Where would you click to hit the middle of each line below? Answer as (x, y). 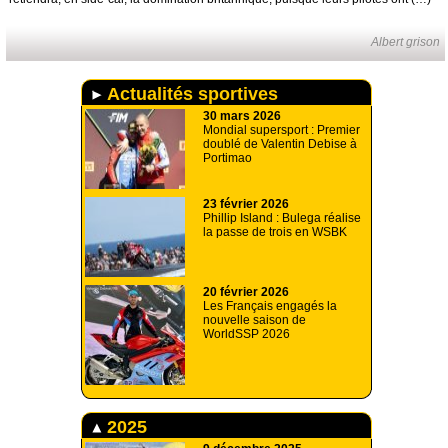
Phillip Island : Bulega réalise (282, 218)
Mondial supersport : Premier (281, 130)
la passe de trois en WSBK (275, 232)
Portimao (227, 158)
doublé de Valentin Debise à (280, 144)
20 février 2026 (246, 292)
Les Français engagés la (270, 306)
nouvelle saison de (254, 320)
